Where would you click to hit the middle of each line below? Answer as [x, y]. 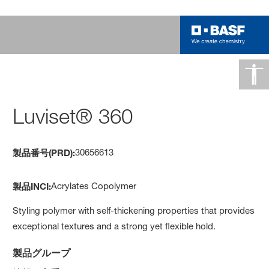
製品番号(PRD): [44, 152]
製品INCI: [32, 186]
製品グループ [42, 252]
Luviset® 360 [73, 116]
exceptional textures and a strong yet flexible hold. [114, 226]
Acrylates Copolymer [94, 186]
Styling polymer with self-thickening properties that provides [134, 210]
